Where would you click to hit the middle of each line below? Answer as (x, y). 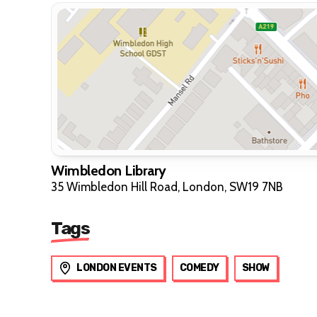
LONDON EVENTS (117, 267)
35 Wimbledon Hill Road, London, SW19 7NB (167, 186)
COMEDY (199, 267)
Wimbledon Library (109, 170)
